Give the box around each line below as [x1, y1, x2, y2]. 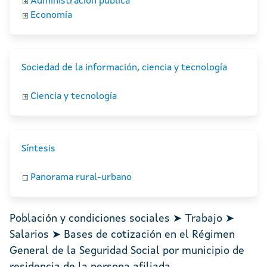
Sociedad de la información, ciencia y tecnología [21, 63, 227, 73]
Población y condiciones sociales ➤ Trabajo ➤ [10, 213, 234, 225]
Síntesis [21, 144, 55, 154]
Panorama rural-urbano [30, 173, 132, 183]
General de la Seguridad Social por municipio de [10, 246, 244, 257]
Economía [30, 11, 72, 21]
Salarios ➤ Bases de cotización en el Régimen [10, 229, 235, 241]
